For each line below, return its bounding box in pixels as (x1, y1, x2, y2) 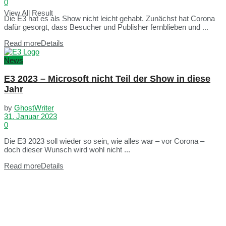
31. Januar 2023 (4, 112, 57, 121)
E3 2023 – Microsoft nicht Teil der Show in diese (4, 73, 210, 84)
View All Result (4, 9, 53, 17)
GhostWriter (14, 103, 54, 112)
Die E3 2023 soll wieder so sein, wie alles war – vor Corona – (4, 137, 204, 146)
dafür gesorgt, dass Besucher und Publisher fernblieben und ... (4, 23, 208, 32)
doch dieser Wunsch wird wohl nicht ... (4, 145, 130, 154)
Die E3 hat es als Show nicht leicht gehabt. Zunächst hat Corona (4, 14, 215, 23)
